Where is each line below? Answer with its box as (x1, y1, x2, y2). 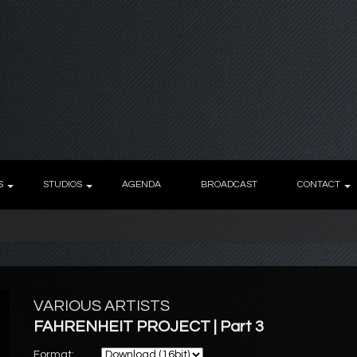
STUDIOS (43, 179, 82, 190)
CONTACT (297, 179, 340, 190)
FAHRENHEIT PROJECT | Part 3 (33, 319, 265, 335)
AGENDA (122, 179, 161, 190)
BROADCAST (201, 179, 257, 190)
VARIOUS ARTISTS (33, 298, 171, 314)
